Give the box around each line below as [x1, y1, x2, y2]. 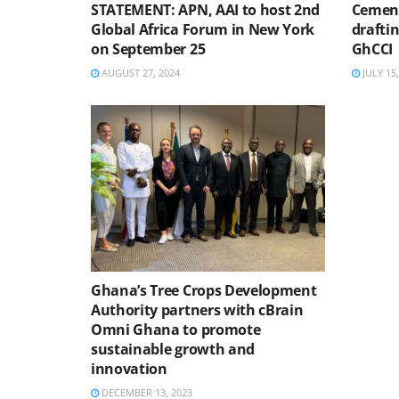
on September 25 [91, 38, 206, 59]
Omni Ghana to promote [91, 320, 261, 340]
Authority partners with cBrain [91, 300, 304, 321]
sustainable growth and [91, 339, 255, 360]
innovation [91, 359, 167, 379]
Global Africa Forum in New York [91, 19, 315, 39]
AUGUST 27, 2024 [99, 65, 180, 79]
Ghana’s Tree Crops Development [91, 281, 317, 301]
